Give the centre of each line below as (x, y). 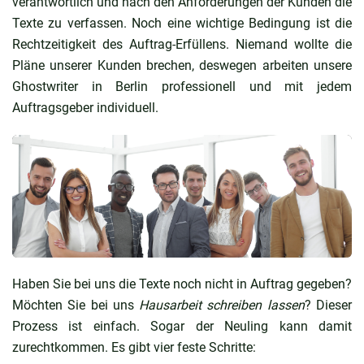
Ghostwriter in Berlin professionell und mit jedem (182, 86)
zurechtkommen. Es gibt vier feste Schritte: (134, 347)
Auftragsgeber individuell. (85, 107)
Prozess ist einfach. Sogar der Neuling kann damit (182, 326)
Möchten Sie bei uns (76, 305)
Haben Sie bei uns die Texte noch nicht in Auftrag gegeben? (182, 284)
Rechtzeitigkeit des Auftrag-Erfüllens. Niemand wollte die (182, 44)
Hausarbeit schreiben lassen (222, 305)
